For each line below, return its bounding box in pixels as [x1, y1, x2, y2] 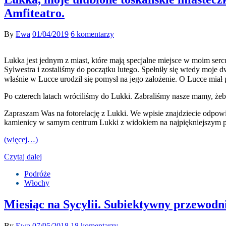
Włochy [24, 179, 49, 188]
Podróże [24, 169, 50, 179]
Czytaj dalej [4, 152, 42, 161]
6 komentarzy [71, 30, 114, 39]
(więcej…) [4, 135, 38, 144]
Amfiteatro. [4, 6, 65, 20]
